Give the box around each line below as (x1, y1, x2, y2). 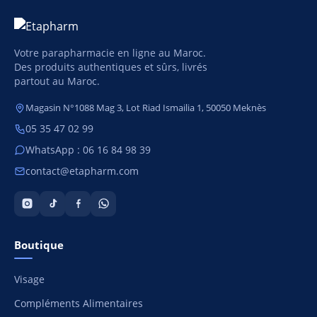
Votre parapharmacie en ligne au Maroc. (14, 46, 206, 59)
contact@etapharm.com (25, 164, 139, 178)
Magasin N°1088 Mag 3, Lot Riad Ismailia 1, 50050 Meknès (25, 100, 266, 114)
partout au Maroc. (14, 74, 100, 88)
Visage (14, 272, 45, 286)
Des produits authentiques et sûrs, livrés (14, 60, 207, 74)
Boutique (14, 237, 64, 252)
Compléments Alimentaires (14, 296, 143, 310)
